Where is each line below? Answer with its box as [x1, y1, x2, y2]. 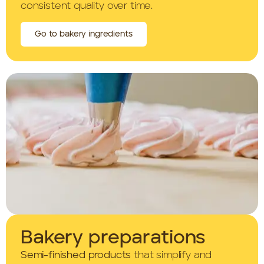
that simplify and [131, 250, 212, 260]
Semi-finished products [21, 250, 131, 260]
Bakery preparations [21, 229, 206, 248]
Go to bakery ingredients [35, 29, 133, 38]
